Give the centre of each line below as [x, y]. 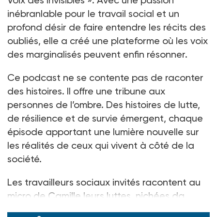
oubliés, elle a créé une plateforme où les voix [108, 40]
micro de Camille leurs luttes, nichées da [96, 195]
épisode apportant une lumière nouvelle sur [103, 132]
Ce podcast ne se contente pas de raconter [105, 77]
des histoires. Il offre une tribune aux [86, 91]
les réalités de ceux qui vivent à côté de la [101, 145]
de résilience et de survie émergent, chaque [105, 118]
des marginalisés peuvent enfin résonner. [97, 54]
